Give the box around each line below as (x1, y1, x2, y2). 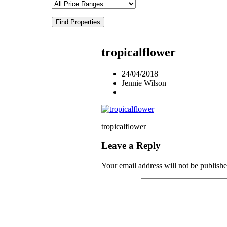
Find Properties (56, 18, 100, 26)
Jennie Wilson (121, 78, 166, 87)
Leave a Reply (101, 140, 161, 152)
